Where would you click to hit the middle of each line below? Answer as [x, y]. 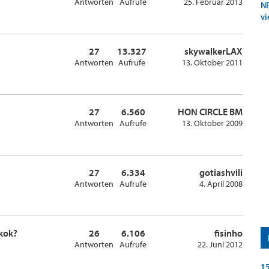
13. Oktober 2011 [212, 62]
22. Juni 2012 [220, 244]
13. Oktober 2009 [212, 123]
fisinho [228, 233]
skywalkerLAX [213, 51]
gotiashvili [221, 172]
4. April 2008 [221, 184]
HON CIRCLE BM [210, 112]
